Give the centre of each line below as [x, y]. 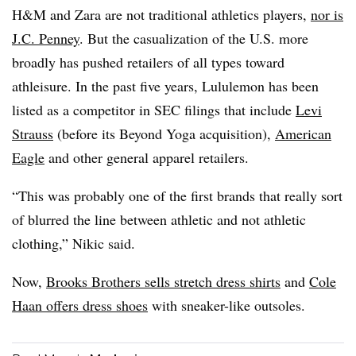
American [303, 133]
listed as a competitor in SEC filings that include [154, 110]
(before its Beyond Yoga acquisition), [164, 133]
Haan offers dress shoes [80, 305]
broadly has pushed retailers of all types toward [148, 62]
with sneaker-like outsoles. [226, 305]
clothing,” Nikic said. [74, 243]
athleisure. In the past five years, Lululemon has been [165, 86]
